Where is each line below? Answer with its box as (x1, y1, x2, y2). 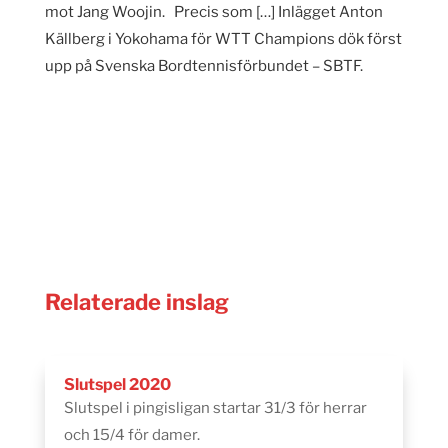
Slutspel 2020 (63, 375, 171, 395)
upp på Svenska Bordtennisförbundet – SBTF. (44, 56, 363, 75)
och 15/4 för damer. (63, 426, 200, 445)
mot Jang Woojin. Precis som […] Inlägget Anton (44, 2, 383, 21)
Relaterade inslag (44, 289, 229, 316)
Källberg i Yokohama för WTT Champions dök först (44, 29, 402, 48)
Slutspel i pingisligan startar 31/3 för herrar (63, 399, 367, 418)
